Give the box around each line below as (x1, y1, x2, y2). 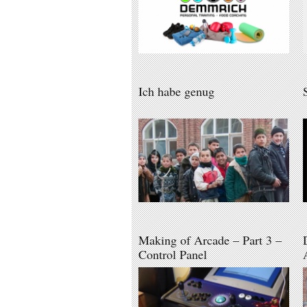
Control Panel (138, 246, 207, 263)
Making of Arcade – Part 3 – (138, 232, 282, 249)
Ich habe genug (138, 83, 214, 100)
